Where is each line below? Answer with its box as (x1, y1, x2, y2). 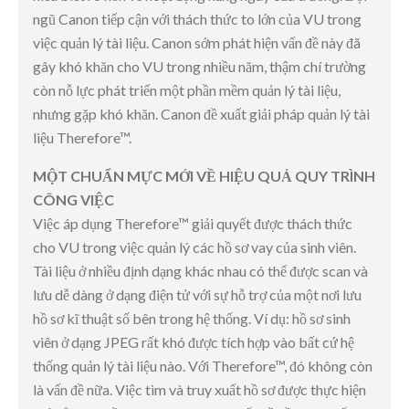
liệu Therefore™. (33, 129, 131, 147)
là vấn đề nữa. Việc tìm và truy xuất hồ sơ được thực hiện (33, 381, 366, 399)
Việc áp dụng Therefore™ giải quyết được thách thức (33, 215, 352, 233)
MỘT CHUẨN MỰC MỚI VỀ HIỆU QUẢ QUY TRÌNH (33, 167, 375, 185)
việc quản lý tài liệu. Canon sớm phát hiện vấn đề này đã (33, 34, 361, 52)
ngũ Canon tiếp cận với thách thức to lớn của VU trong (33, 10, 362, 28)
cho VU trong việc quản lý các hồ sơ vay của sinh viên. (33, 238, 356, 257)
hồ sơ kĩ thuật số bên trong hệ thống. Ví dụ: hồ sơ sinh (33, 309, 351, 328)
